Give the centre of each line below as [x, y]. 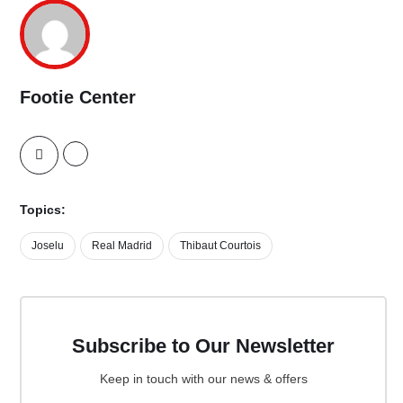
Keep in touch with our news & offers [203, 378]
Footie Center [78, 97]
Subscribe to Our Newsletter [203, 345]
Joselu [48, 245]
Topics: [43, 209]
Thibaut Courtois [220, 245]
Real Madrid [122, 245]
